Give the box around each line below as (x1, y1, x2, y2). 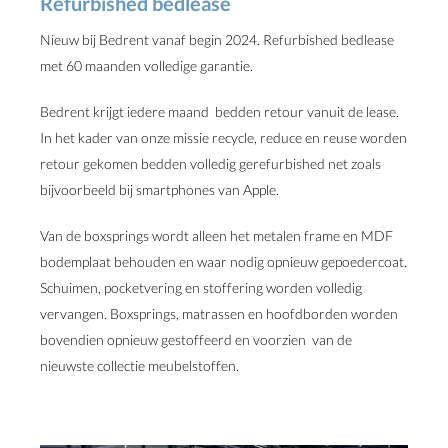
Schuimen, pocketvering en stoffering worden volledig (40, 279, 362, 296)
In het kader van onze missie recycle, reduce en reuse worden (40, 129, 407, 146)
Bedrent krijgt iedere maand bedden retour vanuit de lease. (40, 103, 399, 120)
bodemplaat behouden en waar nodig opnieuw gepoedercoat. (40, 253, 407, 270)
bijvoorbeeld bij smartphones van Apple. (40, 181, 279, 198)
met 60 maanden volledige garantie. (40, 57, 253, 74)
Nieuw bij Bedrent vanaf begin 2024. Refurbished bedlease (40, 31, 394, 48)
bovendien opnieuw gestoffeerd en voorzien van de (40, 331, 352, 348)
